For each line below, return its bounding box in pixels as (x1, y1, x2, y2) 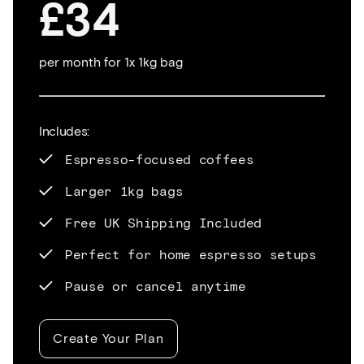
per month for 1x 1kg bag (39, 54, 183, 70)
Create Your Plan (53, 330, 164, 346)
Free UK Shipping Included (65, 214, 262, 231)
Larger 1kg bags (65, 183, 184, 199)
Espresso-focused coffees (65, 151, 254, 167)
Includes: (39, 123, 90, 139)
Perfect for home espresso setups (65, 246, 317, 262)
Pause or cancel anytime (65, 278, 246, 294)
